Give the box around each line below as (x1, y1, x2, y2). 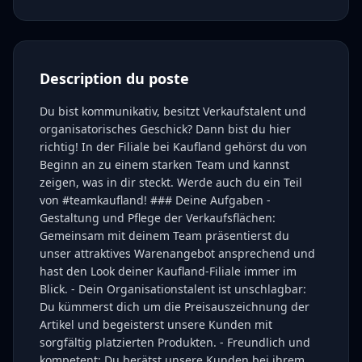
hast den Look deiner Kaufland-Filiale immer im (40, 263, 297, 279)
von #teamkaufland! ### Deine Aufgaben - (40, 192, 271, 208)
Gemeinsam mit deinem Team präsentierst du (40, 228, 289, 243)
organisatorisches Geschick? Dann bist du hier (40, 121, 291, 137)
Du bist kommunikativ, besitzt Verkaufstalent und (40, 103, 306, 119)
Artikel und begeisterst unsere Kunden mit (40, 317, 272, 332)
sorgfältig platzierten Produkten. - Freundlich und (40, 335, 310, 350)
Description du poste (40, 69, 189, 88)
